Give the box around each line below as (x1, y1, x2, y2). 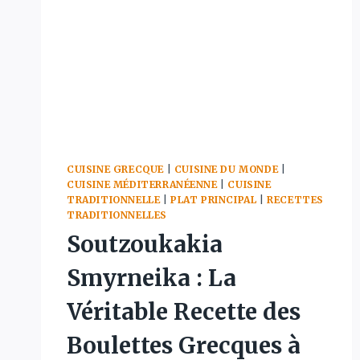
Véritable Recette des (67, 297, 301, 326)
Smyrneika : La (67, 263, 236, 292)
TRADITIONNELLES (67, 208, 167, 221)
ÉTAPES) (155, 119, 209, 133)
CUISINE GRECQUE (67, 162, 164, 175)
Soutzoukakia (67, 229, 223, 259)
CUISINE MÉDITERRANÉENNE (67, 178, 218, 190)
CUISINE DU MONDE (174, 162, 279, 175)
